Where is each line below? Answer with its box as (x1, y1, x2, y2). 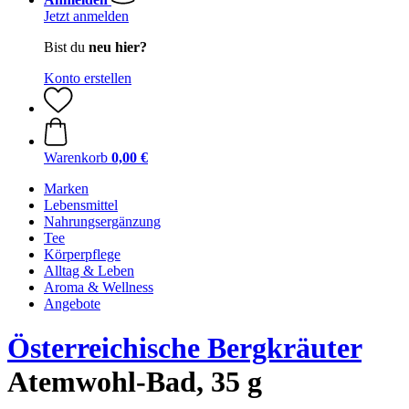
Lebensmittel (44, 197, 118, 213)
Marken (44, 181, 89, 196)
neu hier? (89, 39, 147, 55)
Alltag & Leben (44, 263, 134, 278)
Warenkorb (44, 150, 108, 165)
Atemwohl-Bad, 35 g (7, 365, 262, 399)
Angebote (44, 296, 100, 311)
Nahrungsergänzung (44, 214, 161, 229)
